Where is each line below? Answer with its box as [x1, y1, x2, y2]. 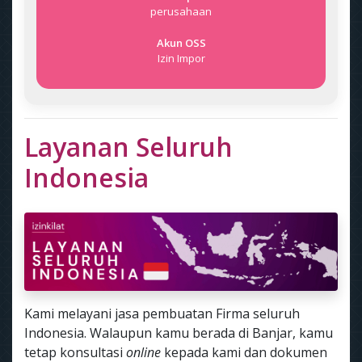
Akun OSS [156, 36, 206, 50]
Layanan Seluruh [24, 129, 233, 164]
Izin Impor [157, 51, 205, 65]
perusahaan [150, 4, 212, 19]
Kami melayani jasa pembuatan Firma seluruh [24, 305, 300, 322]
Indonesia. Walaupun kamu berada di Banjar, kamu [24, 324, 333, 342]
